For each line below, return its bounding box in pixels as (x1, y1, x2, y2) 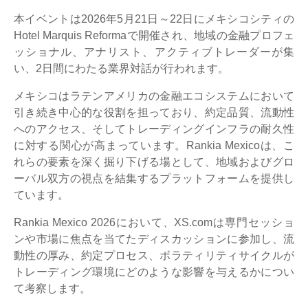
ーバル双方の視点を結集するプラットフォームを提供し (14, 172, 294, 184)
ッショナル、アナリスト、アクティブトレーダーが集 (14, 45, 294, 58)
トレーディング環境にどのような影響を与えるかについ (14, 265, 294, 278)
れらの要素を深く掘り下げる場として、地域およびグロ (14, 155, 294, 168)
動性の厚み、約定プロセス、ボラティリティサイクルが (14, 249, 294, 261)
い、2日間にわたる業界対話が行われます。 (14, 62, 229, 74)
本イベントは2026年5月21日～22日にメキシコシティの (14, 12, 294, 25)
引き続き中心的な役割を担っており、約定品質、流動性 (14, 106, 294, 118)
